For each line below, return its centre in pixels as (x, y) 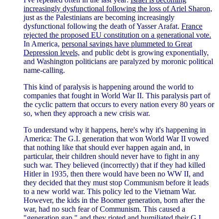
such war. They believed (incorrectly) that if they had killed (114, 165)
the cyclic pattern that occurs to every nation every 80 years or (119, 104)
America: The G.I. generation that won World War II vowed (116, 138)
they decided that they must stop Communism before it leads (116, 182)
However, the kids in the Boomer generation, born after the (114, 200)
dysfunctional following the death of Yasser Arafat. (102, 26)
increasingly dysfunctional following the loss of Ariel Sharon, (118, 8)
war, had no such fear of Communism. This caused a (104, 209)
